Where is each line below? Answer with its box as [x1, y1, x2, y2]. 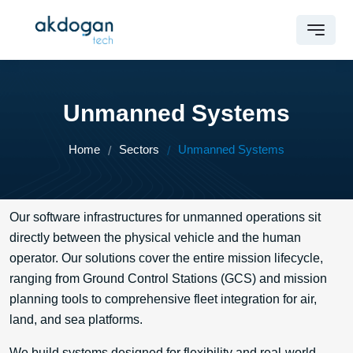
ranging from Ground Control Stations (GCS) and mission [9, 272, 327, 285]
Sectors [119, 143, 159, 156]
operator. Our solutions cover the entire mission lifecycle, [9, 251, 323, 265]
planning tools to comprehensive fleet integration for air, [9, 292, 317, 306]
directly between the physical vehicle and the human [9, 231, 301, 244]
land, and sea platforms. [9, 313, 143, 326]
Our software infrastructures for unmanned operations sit [9, 210, 321, 224]
